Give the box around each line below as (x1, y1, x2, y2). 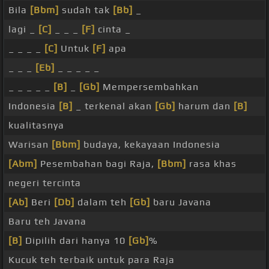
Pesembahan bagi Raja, (37, 158, 157, 170)
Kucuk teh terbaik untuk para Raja (8, 254, 175, 266)
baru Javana (150, 196, 211, 208)
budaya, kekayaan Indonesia (80, 139, 220, 151)
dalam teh (74, 196, 130, 208)
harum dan (175, 100, 234, 112)
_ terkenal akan (73, 100, 155, 112)
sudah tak (59, 4, 113, 16)
